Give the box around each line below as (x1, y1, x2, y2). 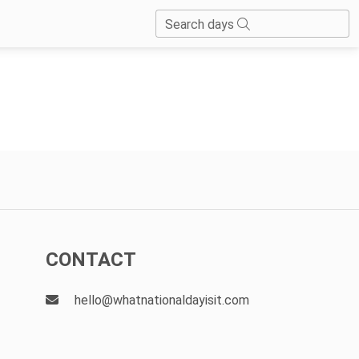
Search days (165, 17, 237, 33)
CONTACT (46, 248, 137, 271)
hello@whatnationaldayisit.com (71, 292, 250, 308)
